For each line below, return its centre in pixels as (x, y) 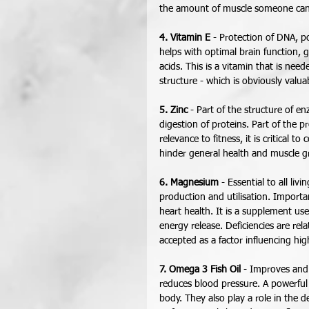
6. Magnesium (189, 183)
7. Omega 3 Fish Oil (200, 270)
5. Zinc (173, 110)
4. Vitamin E (185, 38)
